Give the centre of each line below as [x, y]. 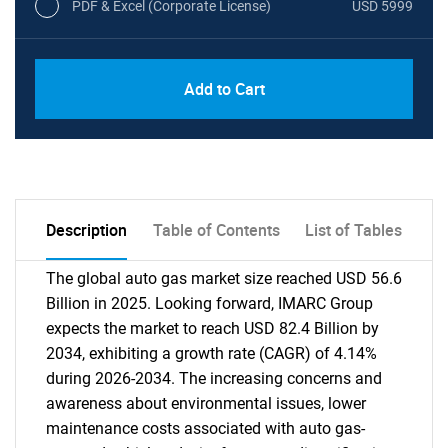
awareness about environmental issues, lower [206, 403]
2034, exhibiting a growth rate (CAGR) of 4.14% [211, 353]
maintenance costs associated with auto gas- [205, 428]
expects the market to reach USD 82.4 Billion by [212, 328]
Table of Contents [216, 230]
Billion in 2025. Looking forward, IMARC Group [209, 303]
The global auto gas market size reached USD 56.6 [224, 278]
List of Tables [353, 230]
